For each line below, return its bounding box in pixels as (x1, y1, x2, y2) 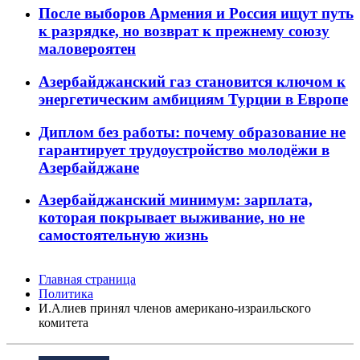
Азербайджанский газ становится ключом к (39, 72, 346, 90)
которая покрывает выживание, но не (39, 209, 305, 227)
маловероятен (39, 40, 136, 58)
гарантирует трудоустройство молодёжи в (39, 141, 329, 158)
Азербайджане (39, 158, 139, 176)
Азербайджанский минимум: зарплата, (39, 191, 313, 209)
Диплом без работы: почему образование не (39, 123, 346, 141)
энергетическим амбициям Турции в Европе (39, 90, 348, 108)
